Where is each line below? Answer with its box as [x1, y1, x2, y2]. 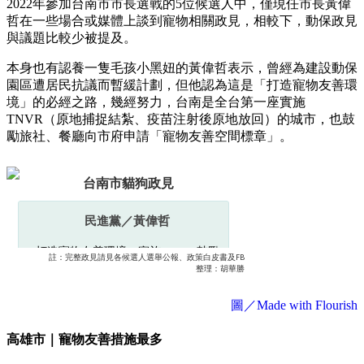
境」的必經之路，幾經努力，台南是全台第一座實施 [6, 94, 305, 109]
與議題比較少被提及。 [6, 30, 136, 45]
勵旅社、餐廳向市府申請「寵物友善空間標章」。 [6, 128, 292, 143]
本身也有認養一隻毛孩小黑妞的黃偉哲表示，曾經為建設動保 [6, 60, 357, 75]
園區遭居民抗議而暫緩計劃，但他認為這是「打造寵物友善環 [6, 77, 357, 92]
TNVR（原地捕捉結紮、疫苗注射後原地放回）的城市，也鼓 [6, 111, 355, 126]
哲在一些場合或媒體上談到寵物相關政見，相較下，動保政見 [6, 13, 357, 28]
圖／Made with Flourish [231, 297, 357, 312]
